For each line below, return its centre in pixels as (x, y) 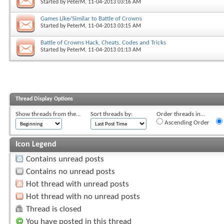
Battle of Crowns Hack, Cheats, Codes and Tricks (103, 42)
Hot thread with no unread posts (83, 196)
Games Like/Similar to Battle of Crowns (91, 18)
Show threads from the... (48, 114)
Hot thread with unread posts (77, 184)
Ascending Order (186, 122)
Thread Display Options (44, 99)
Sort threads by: (111, 114)
